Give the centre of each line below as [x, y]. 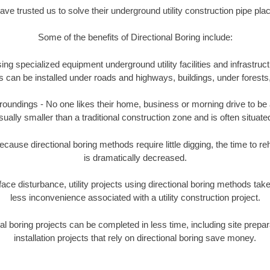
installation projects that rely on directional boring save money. [135, 237]
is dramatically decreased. [135, 157]
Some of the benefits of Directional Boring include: [135, 37]
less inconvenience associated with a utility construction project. [135, 198]
